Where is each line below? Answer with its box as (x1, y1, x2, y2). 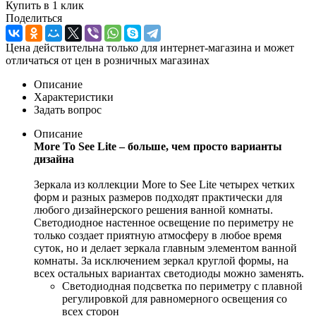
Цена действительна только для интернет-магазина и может (6, 41, 294, 54)
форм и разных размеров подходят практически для (34, 190, 282, 203)
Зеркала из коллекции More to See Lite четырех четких (34, 178, 295, 190)
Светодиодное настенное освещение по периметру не (34, 216, 293, 229)
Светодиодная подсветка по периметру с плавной (62, 279, 303, 292)
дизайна (34, 152, 74, 165)
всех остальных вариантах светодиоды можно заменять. (34, 267, 304, 279)
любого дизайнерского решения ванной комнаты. (34, 203, 273, 216)
